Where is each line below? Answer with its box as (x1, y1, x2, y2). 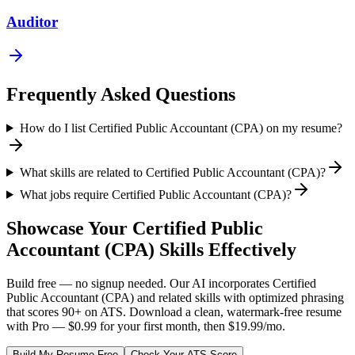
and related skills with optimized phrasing (134, 290, 344, 304)
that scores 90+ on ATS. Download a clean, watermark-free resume (6, 304, 342, 319)
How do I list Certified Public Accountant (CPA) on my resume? (19, 120, 342, 135)
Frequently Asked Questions (6, 84, 235, 105)
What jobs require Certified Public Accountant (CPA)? (19, 187, 292, 201)
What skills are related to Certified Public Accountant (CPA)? (19, 165, 326, 179)
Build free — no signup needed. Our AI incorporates (6, 276, 273, 290)
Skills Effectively (155, 239, 296, 260)
